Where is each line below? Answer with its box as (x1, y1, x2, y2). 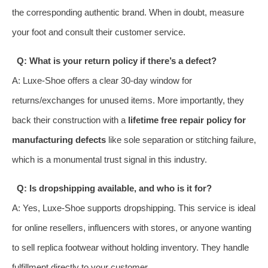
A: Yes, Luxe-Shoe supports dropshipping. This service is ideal (12, 202, 255, 213)
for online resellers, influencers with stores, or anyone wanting (12, 222, 251, 233)
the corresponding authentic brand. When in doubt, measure (12, 7, 244, 17)
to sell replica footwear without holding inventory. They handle (12, 242, 249, 252)
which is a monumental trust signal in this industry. (12, 154, 207, 165)
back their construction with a (12, 114, 128, 125)
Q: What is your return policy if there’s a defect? (16, 55, 217, 66)
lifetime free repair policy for (128, 114, 246, 125)
